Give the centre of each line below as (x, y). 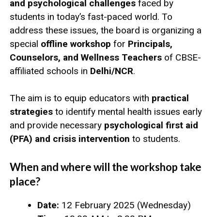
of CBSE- (181, 57)
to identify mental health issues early (127, 112)
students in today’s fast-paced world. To (91, 16)
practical (170, 98)
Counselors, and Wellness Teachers (86, 57)
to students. (155, 139)
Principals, (150, 44)
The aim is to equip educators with (81, 98)
